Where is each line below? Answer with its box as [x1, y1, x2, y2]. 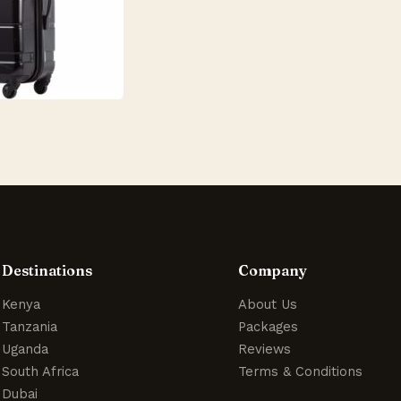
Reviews [238, 340, 292, 357]
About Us [238, 295, 298, 312]
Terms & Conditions [238, 363, 363, 380]
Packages [238, 318, 299, 335]
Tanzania [2, 318, 58, 335]
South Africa [2, 363, 80, 380]
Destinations [2, 260, 93, 279]
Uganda [2, 340, 49, 357]
